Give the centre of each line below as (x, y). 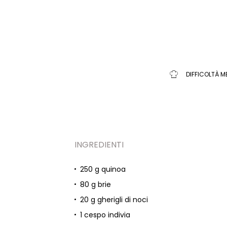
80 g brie (96, 184)
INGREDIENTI (99, 145)
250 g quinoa (103, 169)
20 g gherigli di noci (114, 200)
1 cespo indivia (105, 215)
